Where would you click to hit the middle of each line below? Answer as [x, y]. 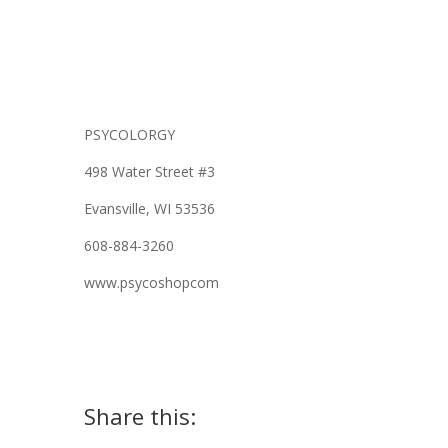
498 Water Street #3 [149, 171]
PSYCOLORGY [129, 134]
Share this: [140, 416]
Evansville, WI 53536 [149, 208]
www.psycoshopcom [151, 282]
